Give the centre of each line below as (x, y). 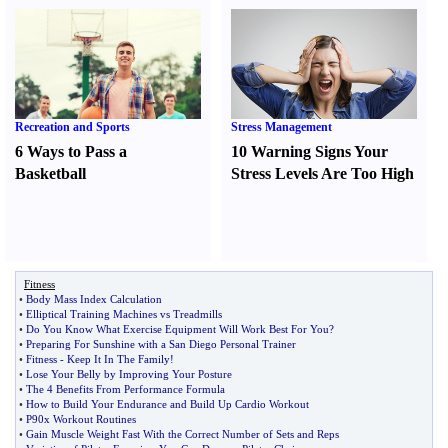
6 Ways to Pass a (71, 151)
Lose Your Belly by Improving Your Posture (129, 374)
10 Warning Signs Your (310, 151)
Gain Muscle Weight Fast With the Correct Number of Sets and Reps (182, 434)
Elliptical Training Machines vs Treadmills (124, 314)
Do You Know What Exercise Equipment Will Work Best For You (177, 329)
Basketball (50, 173)
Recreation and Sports (72, 127)
